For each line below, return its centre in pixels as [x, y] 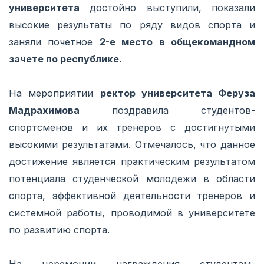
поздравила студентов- [167, 110]
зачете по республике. [65, 59]
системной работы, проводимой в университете [132, 212]
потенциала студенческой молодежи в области [132, 178]
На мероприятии [55, 93]
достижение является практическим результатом [132, 161]
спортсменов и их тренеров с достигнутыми [132, 127]
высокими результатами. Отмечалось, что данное [132, 144]
